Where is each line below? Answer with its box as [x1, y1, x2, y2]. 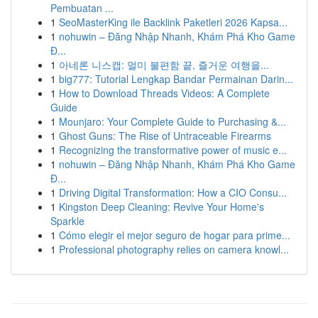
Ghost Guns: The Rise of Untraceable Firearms [59, 128, 271, 143]
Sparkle [50, 214, 84, 228]
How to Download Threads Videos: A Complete [59, 86, 270, 100]
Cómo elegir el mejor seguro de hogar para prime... [59, 228, 290, 242]
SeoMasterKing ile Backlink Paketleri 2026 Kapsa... [59, 15, 287, 29]
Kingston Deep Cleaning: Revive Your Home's [59, 199, 264, 214]
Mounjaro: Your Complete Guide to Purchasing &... [59, 114, 286, 128]
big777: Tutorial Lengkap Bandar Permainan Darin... [59, 72, 293, 86]
